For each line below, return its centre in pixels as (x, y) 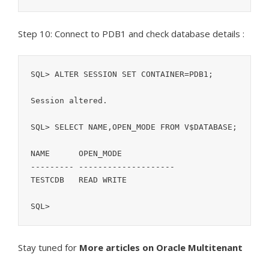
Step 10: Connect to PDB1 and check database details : (131, 34)
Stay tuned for (49, 248)
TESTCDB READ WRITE (79, 180)
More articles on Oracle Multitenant (161, 248)
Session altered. (69, 101)
